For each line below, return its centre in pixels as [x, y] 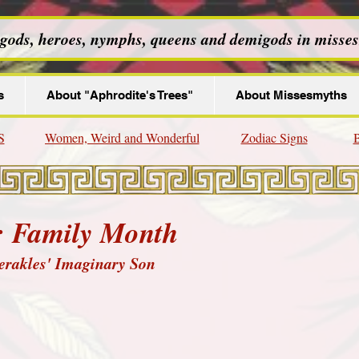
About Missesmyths [291, 95]
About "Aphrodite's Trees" [120, 95]
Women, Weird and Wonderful [122, 137]
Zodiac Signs [274, 137]
